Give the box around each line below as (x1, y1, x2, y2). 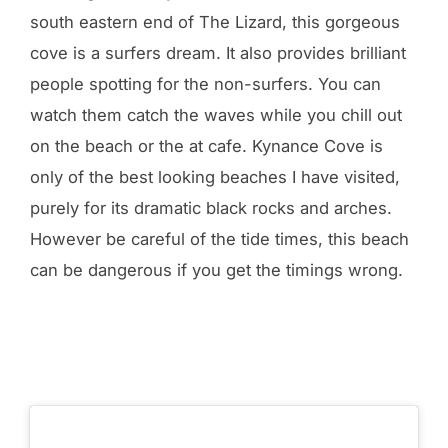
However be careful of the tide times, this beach (30, 229, 409, 250)
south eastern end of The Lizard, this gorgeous (30, 12, 400, 33)
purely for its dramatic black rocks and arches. (30, 198, 392, 219)
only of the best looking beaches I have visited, (30, 167, 400, 188)
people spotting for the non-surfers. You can (30, 74, 381, 95)
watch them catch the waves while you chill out (30, 105, 402, 126)
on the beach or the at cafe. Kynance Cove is (30, 136, 383, 157)
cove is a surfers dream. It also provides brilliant (30, 43, 406, 64)
